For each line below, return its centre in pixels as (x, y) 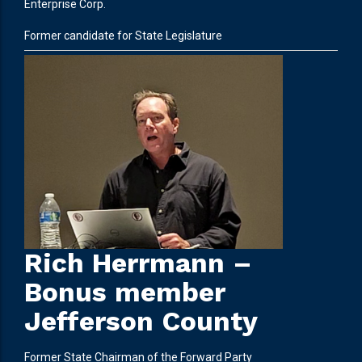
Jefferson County (141, 322)
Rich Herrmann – (138, 263)
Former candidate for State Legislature (123, 36)
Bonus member (124, 293)
